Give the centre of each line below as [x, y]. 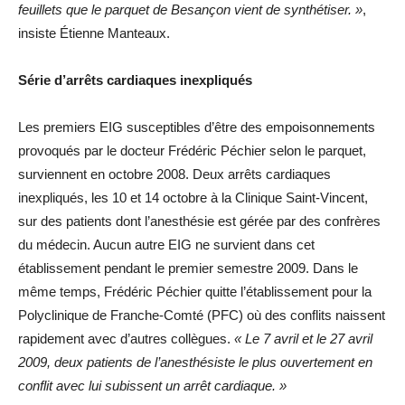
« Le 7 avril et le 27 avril [303, 339]
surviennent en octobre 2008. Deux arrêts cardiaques [174, 174]
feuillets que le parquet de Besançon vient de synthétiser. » [190, 9]
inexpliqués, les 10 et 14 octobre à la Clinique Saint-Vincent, [193, 198]
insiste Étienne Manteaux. [94, 33]
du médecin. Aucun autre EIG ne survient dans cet [166, 245]
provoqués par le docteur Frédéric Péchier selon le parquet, [192, 151]
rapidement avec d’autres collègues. [126, 339]
